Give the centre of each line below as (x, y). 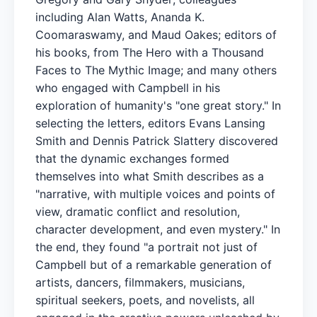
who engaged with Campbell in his (128, 87)
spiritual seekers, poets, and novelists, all (145, 300)
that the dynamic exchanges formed (132, 158)
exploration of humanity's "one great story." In (158, 105)
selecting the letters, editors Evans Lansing (150, 123)
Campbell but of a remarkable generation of (154, 264)
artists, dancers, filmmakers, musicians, (140, 282)
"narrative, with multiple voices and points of (155, 194)
